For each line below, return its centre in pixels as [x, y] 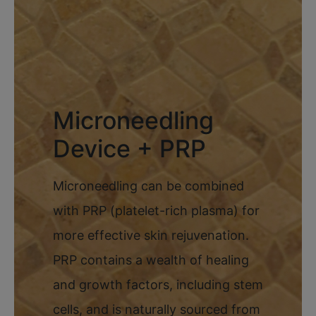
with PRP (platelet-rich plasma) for [156, 210]
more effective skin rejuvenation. [151, 235]
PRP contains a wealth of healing [151, 260]
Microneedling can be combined [148, 186]
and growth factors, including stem [158, 284]
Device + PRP [129, 148]
